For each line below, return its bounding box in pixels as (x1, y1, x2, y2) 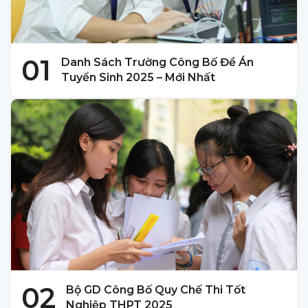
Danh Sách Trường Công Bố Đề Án (61, 56, 254, 69)
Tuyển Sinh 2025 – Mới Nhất (61, 71, 215, 85)
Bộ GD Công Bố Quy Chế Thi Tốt (66, 283, 245, 297)
